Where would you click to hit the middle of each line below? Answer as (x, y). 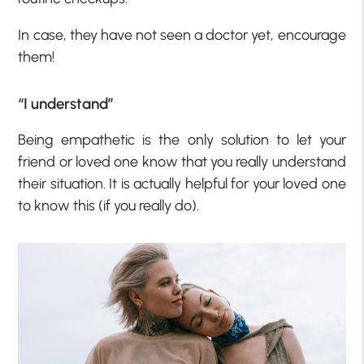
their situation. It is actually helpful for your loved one (182, 184)
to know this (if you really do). (109, 206)
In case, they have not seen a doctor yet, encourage (182, 35)
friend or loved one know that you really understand (182, 162)
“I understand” (66, 103)
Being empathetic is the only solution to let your (182, 140)
